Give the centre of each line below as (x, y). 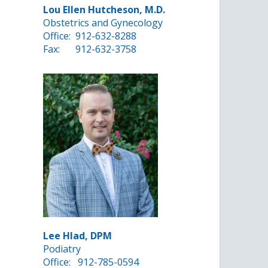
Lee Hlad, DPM (78, 236)
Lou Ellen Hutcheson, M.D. (104, 10)
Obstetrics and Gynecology (103, 23)
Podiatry (62, 249)
